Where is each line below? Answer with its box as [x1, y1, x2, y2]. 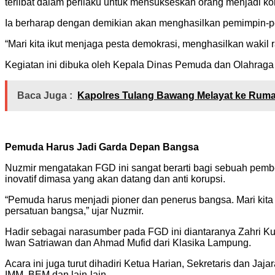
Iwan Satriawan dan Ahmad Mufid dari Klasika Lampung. [5, 237, 251, 248]
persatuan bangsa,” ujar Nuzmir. [5, 205, 144, 216]
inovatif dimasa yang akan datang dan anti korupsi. [5, 173, 225, 184]
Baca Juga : [17, 90, 72, 101]
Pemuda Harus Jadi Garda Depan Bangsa [5, 141, 199, 152]
